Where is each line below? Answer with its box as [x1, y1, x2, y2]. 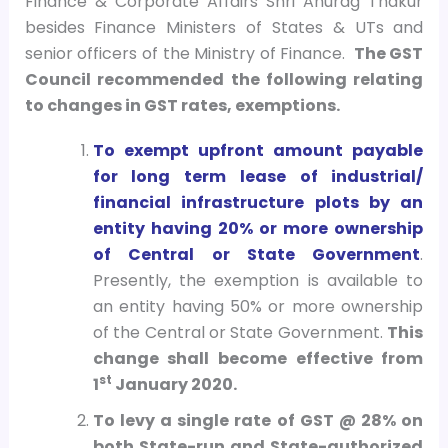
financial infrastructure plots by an [92, 191, 424, 215]
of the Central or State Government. [92, 321, 388, 345]
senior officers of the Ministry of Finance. [24, 42, 351, 66]
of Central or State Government [92, 243, 421, 267]
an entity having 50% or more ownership [92, 295, 424, 319]
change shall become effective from [92, 347, 424, 371]
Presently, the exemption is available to [92, 269, 424, 293]
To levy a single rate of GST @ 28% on [92, 409, 424, 433]
